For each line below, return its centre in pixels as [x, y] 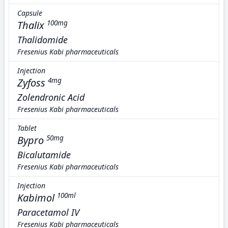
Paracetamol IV [48, 212]
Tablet [27, 128]
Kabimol [36, 198]
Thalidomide [42, 40]
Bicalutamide [44, 155]
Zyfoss [31, 83]
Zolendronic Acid [51, 97]
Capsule [30, 13]
